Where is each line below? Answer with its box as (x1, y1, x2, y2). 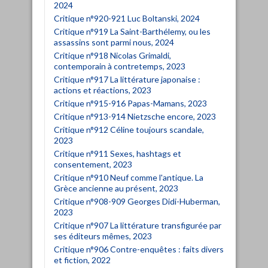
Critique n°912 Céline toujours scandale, (54, 124, 204, 135)
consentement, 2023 (54, 159, 132, 169)
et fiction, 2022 (54, 254, 111, 265)
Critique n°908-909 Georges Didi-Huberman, (54, 196, 220, 206)
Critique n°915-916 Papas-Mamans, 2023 (54, 98, 207, 108)
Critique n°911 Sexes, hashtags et (54, 148, 181, 159)
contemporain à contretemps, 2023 (54, 60, 185, 71)
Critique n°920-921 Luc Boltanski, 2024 (54, 13, 200, 23)
